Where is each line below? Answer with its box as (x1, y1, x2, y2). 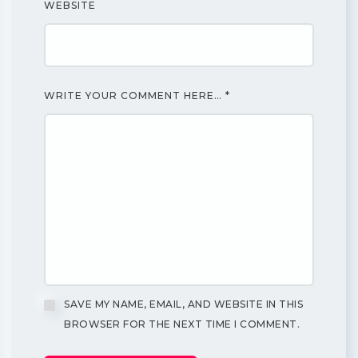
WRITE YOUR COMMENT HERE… (44, 89, 225, 101)
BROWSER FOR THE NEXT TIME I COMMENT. (64, 318, 300, 330)
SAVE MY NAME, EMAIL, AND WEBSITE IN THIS (64, 298, 303, 310)
